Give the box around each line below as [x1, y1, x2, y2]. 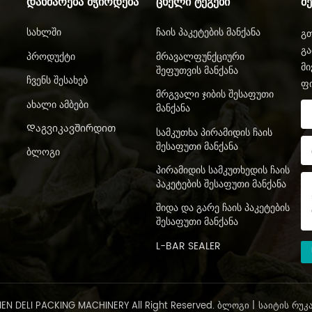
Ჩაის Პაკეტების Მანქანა [155, 24, 260, 41]
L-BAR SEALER [155, 237, 221, 254]
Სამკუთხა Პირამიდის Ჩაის [155, 124, 272, 141]
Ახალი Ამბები [26, 96, 88, 113]
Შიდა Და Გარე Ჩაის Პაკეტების [155, 200, 290, 217]
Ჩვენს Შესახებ [26, 72, 88, 89]
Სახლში [26, 24, 61, 41]
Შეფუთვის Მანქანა [155, 62, 238, 79]
